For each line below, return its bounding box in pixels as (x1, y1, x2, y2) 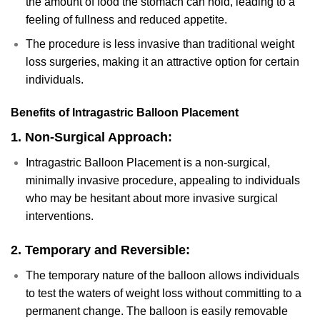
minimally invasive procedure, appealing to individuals (25, 174, 300, 186)
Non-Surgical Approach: (25, 129, 172, 144)
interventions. (25, 209, 94, 222)
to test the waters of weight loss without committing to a (25, 286, 301, 299)
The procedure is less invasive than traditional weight (25, 38, 294, 51)
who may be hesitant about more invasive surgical (25, 191, 278, 204)
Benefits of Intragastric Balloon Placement (11, 106, 239, 119)
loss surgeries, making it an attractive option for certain (25, 56, 299, 69)
